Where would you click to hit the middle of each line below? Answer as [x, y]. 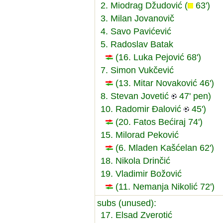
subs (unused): [127, 203]
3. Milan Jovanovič [137, 18]
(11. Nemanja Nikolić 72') [164, 186]
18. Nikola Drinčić [135, 161]
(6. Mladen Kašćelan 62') [164, 148]
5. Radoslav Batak [137, 44]
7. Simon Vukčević [137, 70]
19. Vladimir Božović [141, 173]
